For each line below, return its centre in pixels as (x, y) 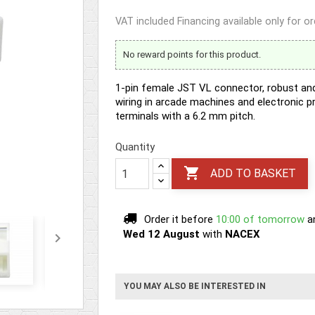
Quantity (135, 147)
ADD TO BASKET (253, 174)
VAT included (146, 21)
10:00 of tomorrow (262, 219)
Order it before (179, 219)
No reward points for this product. (192, 54)
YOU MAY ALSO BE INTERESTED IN (195, 286)
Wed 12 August (161, 234)
